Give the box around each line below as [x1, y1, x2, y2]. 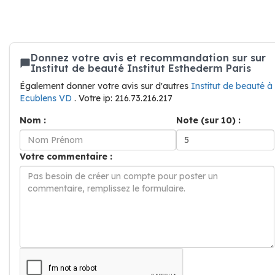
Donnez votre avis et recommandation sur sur [31, 52, 266, 64]
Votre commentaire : [20, 151, 112, 162]
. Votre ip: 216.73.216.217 [74, 93, 172, 104]
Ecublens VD [20, 93, 74, 104]
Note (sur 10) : [176, 115, 241, 126]
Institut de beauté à [191, 80, 273, 91]
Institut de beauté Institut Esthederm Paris [31, 62, 251, 74]
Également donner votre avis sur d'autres [20, 80, 191, 91]
